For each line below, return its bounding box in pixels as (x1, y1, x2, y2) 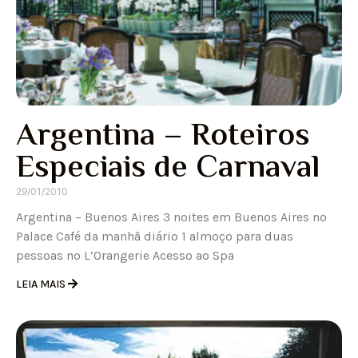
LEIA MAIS (16, 277, 68, 291)
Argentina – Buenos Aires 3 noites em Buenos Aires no (16, 209, 327, 225)
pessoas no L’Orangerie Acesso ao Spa (16, 248, 234, 263)
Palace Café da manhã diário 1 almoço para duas (16, 229, 293, 244)
